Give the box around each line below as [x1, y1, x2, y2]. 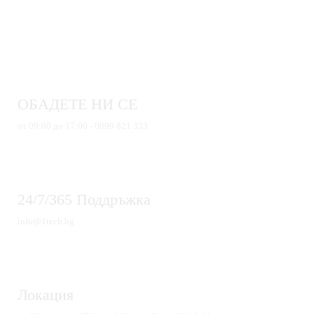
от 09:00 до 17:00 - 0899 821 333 [18, 121, 148, 132]
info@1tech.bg [18, 215, 74, 226]
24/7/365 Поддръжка [18, 190, 151, 208]
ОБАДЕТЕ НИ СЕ [18, 95, 137, 114]
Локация [18, 285, 74, 303]
